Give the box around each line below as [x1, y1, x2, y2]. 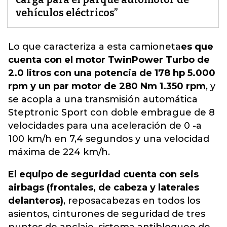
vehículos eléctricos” [16, 7, 118, 19]
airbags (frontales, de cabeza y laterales [8, 182, 199, 193]
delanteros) [8, 195, 63, 206]
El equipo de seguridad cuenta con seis [8, 169, 199, 180]
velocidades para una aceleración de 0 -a [8, 120, 202, 131]
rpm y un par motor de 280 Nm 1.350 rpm [8, 81, 206, 92]
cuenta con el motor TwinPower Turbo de [8, 54, 210, 65]
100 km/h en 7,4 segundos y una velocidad [8, 133, 209, 144]
